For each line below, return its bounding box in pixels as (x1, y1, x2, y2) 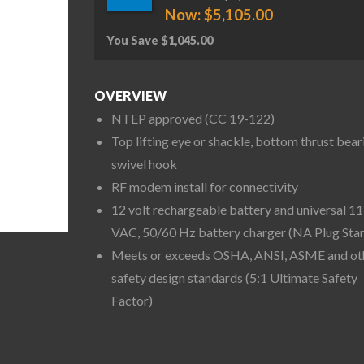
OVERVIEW (94, 87, 167, 103)
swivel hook (110, 156, 177, 172)
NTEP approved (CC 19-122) (110, 110, 275, 127)
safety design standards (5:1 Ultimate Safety (110, 270, 357, 286)
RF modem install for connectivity (110, 179, 298, 195)
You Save (106, 32, 161, 47)
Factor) (110, 292, 153, 309)
